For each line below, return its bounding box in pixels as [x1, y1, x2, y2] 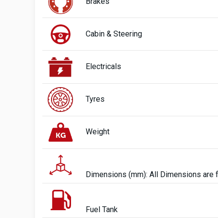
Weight [86, 127, 109, 137]
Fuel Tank [86, 204, 118, 214]
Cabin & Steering [86, 29, 142, 38]
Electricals [86, 61, 121, 71]
